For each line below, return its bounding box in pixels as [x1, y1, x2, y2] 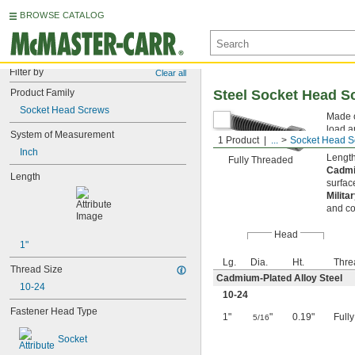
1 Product [218, 135, 259, 146]
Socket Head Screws [20, 105, 109, 116]
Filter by [10, 67, 44, 78]
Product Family [10, 87, 74, 98]
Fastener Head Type [10, 306, 97, 317]
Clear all [155, 68, 186, 78]
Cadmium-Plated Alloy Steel [216, 273, 342, 284]
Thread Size [10, 264, 63, 275]
